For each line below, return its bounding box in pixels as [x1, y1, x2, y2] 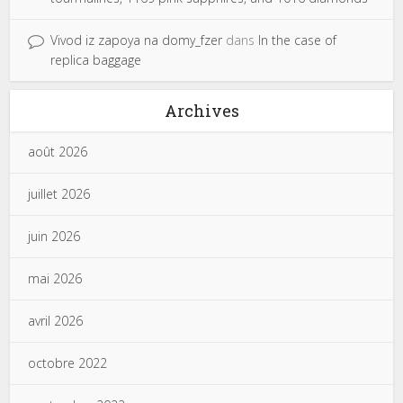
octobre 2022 [28, 354, 108, 372]
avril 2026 [28, 312, 84, 329]
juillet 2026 [28, 185, 91, 202]
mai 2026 [28, 270, 83, 287]
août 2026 [28, 143, 88, 160]
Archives [164, 100, 239, 121]
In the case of [258, 31, 337, 49]
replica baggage [50, 51, 142, 68]
